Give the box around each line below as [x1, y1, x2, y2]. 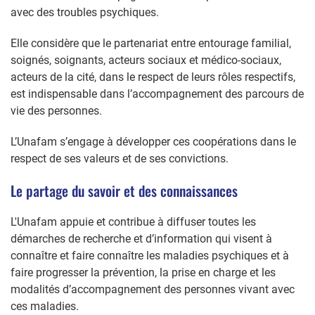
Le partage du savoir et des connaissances [11, 179, 238, 201]
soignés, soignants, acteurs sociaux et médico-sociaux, [11, 53, 281, 67]
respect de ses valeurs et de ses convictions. [11, 151, 229, 165]
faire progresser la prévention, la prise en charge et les [11, 265, 276, 279]
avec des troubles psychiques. [11, 5, 159, 19]
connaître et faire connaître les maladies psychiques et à [11, 248, 289, 262]
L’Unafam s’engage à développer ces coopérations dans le [11, 134, 296, 148]
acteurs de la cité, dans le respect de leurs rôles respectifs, [11, 70, 295, 84]
